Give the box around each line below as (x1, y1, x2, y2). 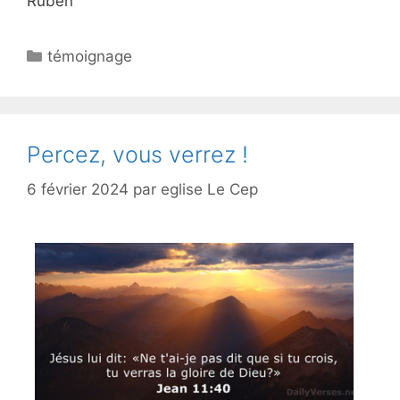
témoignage (47, 47, 133, 66)
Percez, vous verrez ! (27, 141, 248, 169)
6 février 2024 (27, 179, 129, 198)
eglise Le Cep (161, 179, 258, 198)
